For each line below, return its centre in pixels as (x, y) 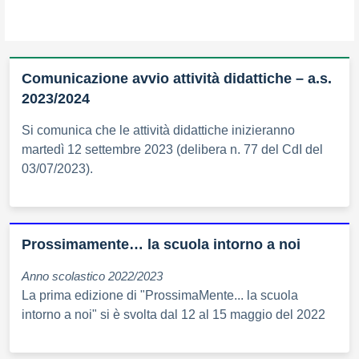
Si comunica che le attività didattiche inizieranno (158, 130)
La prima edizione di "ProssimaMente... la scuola (160, 295)
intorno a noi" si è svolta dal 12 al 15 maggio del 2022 (173, 314)
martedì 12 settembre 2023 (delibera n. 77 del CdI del (172, 149)
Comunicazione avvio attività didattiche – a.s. (177, 78)
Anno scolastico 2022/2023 (92, 276)
